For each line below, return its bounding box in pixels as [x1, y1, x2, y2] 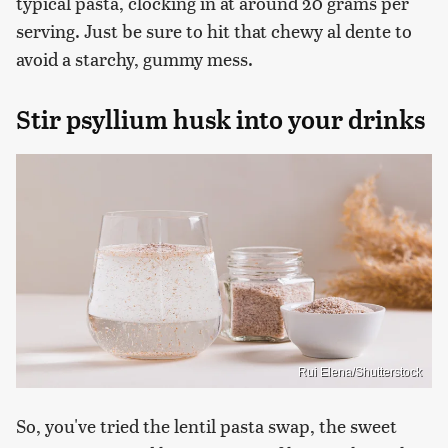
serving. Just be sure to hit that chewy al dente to [16, 18, 412, 44]
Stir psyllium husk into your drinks [16, 105, 425, 136]
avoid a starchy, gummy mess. [16, 46, 253, 72]
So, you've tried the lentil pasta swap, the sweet [16, 412, 397, 438]
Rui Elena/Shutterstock [298, 364, 422, 379]
